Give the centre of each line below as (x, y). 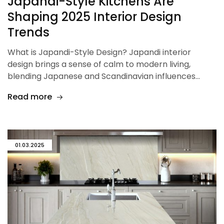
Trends (28, 32)
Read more (30, 97)
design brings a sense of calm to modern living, (99, 64)
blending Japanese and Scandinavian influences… (104, 76)
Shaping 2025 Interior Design (94, 17)
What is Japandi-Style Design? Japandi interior (99, 52)
